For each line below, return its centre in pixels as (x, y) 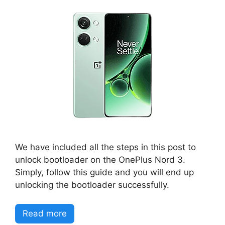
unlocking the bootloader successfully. (92, 185)
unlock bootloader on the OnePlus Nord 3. (100, 159)
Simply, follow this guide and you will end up (104, 172)
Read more (45, 213)
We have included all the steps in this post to (105, 147)
